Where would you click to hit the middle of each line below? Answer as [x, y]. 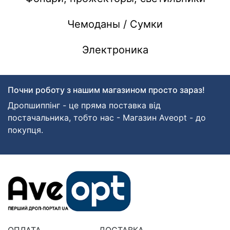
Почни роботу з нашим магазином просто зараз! [106, 90]
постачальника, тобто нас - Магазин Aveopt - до [107, 118]
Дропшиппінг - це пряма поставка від [84, 106]
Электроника [115, 50]
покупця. [25, 130]
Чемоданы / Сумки [115, 24]
